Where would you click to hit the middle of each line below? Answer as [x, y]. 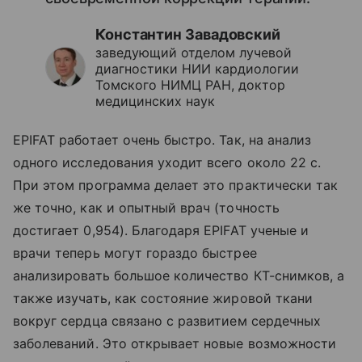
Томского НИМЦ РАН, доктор [190, 85]
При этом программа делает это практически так [176, 185]
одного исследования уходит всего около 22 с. [167, 163]
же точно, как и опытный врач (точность [146, 208]
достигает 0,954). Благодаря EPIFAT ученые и [161, 231]
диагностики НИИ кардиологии [197, 69]
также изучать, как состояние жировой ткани [163, 299]
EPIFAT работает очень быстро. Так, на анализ [162, 140]
